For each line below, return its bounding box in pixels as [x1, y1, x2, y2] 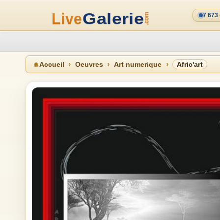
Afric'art [177, 60, 203, 68]
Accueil [39, 60, 64, 68]
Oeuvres [75, 60, 103, 68]
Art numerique [114, 60, 162, 68]
